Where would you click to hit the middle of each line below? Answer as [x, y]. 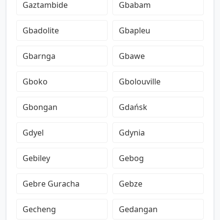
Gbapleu [135, 30]
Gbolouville [140, 82]
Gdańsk [133, 107]
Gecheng [39, 209]
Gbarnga [39, 56]
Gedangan [138, 209]
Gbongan [40, 107]
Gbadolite [41, 30]
